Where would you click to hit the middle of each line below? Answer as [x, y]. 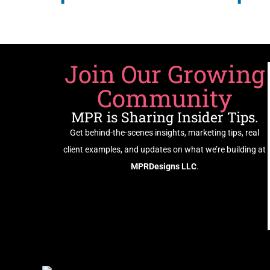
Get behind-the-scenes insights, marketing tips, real [165, 132]
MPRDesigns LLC [163, 166]
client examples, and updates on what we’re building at [165, 149]
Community [165, 98]
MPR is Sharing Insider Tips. [165, 117]
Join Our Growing [165, 74]
